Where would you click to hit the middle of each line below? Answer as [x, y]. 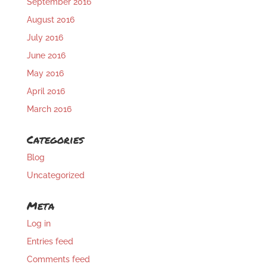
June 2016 [46, 56]
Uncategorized [55, 176]
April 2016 [46, 91]
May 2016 [45, 74]
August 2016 [50, 20]
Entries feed [50, 242]
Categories [55, 140]
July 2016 [45, 38]
